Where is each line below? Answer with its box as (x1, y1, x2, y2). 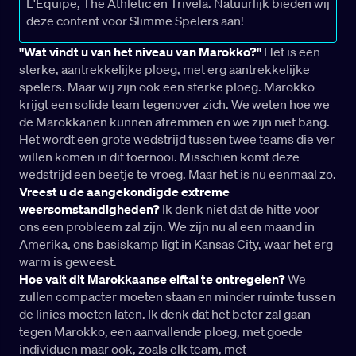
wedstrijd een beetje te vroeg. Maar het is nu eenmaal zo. (19, 166, 336, 183)
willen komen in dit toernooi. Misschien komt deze (19, 149, 300, 165)
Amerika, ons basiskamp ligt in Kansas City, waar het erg (19, 236, 333, 253)
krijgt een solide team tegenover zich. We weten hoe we (19, 96, 330, 113)
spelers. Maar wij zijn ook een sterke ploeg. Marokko (19, 79, 315, 95)
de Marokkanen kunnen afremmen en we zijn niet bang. (19, 114, 330, 130)
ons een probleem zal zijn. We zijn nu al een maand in (19, 219, 315, 235)
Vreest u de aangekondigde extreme (19, 184, 230, 200)
